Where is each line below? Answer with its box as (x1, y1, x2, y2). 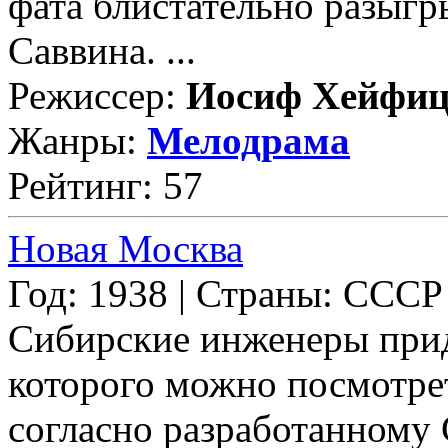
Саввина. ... (8, 28, 196, 72)
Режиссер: (8, 73, 186, 117)
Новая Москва (8, 226, 243, 270)
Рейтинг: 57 (8, 163, 203, 207)
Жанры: (8, 118, 147, 162)
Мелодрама (147, 118, 350, 162)
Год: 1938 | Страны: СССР (8, 271, 443, 315)
